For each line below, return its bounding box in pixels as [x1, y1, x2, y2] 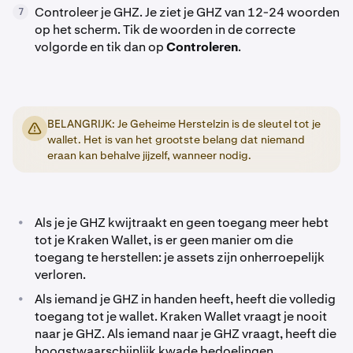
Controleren [166, 39, 238, 56]
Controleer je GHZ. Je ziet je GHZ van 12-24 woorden [35, 4, 340, 21]
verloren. [35, 266, 86, 284]
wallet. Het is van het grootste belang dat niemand [47, 132, 305, 147]
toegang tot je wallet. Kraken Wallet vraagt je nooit [35, 308, 327, 325]
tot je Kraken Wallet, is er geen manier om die [35, 232, 293, 249]
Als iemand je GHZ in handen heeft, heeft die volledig [35, 291, 336, 308]
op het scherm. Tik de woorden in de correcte [35, 21, 295, 39]
